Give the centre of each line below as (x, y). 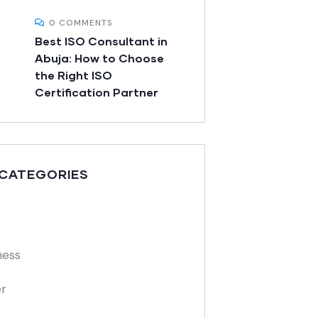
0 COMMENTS (81, 23)
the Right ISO (73, 75)
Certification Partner (97, 92)
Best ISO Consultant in (101, 41)
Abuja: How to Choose (99, 58)
